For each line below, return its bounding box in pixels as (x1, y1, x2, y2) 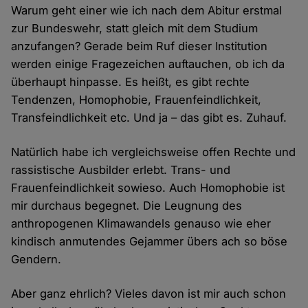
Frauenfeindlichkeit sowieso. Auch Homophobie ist (11, 181, 285, 195)
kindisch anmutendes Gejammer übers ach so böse (11, 234, 288, 249)
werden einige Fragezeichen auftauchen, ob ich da (11, 57, 285, 71)
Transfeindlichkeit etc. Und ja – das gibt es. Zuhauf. (11, 111, 287, 125)
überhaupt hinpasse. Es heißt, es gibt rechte (11, 75, 250, 89)
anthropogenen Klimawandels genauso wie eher (11, 217, 272, 231)
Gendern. (11, 252, 62, 267)
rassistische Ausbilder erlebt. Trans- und (11, 163, 231, 177)
